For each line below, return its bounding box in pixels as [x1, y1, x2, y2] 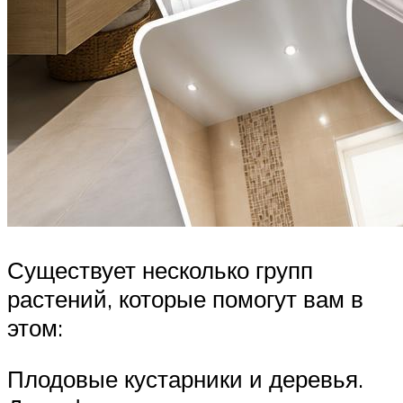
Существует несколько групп [7, 255, 313, 284]
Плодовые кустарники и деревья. [7, 364, 363, 394]
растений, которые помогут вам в [7, 283, 363, 313]
